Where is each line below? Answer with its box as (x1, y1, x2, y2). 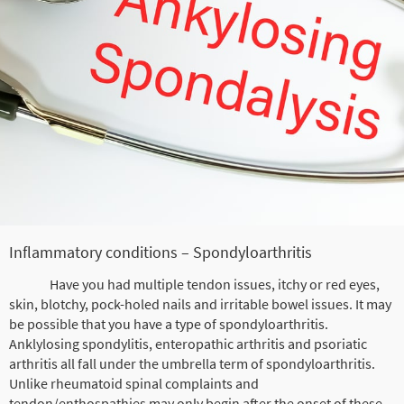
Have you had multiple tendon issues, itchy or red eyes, (9, 274, 380, 293)
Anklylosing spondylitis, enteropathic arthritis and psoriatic (9, 334, 367, 353)
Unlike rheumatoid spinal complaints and (9, 373, 259, 392)
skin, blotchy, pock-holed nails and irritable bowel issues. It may (9, 294, 391, 313)
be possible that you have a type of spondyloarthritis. (9, 314, 328, 333)
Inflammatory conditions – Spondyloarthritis (9, 241, 312, 262)
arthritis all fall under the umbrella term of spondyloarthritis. (9, 353, 375, 372)
